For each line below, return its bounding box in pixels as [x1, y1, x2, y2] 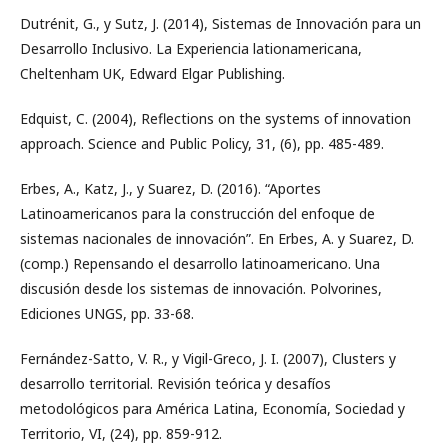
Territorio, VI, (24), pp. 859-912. [20, 424, 222, 443]
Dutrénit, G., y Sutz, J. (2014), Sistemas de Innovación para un [20, 14, 421, 33]
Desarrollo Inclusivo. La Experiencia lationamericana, [20, 39, 362, 58]
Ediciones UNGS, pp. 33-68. [20, 304, 194, 323]
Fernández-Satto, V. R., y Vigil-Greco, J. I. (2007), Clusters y [20, 349, 396, 368]
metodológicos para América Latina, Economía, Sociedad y [20, 399, 405, 418]
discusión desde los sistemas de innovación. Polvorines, [20, 279, 382, 298]
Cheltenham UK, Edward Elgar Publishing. [20, 64, 285, 83]
